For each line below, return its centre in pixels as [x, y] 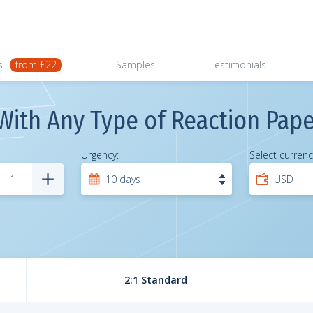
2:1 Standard [156, 280]
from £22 [36, 65]
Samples [136, 65]
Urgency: [100, 155]
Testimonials [238, 65]
